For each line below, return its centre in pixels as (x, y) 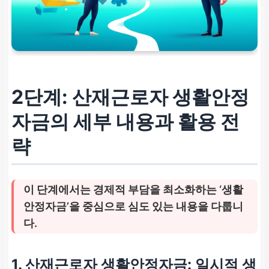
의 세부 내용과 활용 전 (145, 121)
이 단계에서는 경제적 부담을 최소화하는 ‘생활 (133, 189)
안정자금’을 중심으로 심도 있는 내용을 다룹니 (133, 206)
